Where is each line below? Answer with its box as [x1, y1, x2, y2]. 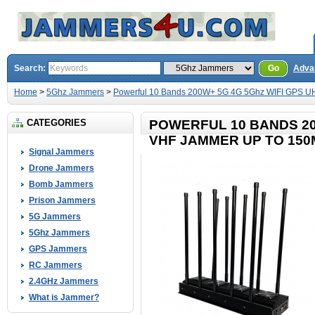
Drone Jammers [29, 163, 94, 173]
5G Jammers [29, 212, 81, 221]
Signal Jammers [29, 147, 94, 157]
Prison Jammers [29, 195, 96, 205]
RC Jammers [29, 260, 82, 270]
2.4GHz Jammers [29, 276, 98, 286]
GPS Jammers [29, 244, 87, 254]
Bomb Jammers [29, 179, 94, 189]
